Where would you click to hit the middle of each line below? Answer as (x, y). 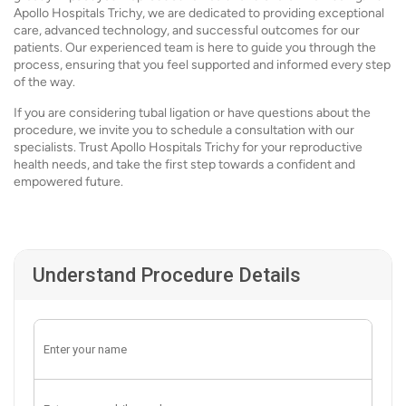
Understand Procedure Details (167, 275)
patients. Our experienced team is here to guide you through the (195, 48)
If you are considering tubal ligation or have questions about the (192, 113)
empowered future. (68, 182)
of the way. (44, 82)
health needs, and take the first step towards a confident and (184, 164)
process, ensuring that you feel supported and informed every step (202, 65)
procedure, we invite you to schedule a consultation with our (184, 130)
